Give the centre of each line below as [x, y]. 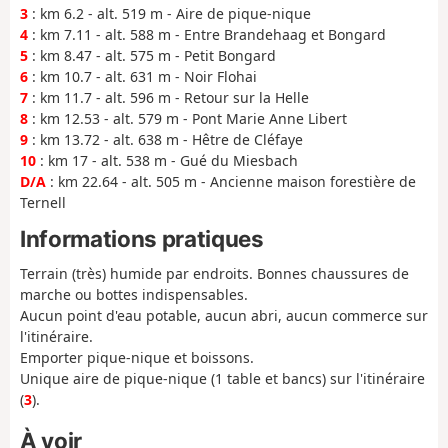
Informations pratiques [142, 238]
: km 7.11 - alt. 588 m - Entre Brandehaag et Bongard [207, 35]
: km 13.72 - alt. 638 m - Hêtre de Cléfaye [165, 140]
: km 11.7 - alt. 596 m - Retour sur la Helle [168, 98]
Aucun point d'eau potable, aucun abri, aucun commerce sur [224, 316]
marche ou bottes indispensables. [134, 295]
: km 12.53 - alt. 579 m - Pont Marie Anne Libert [187, 119]
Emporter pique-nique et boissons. [137, 358]
